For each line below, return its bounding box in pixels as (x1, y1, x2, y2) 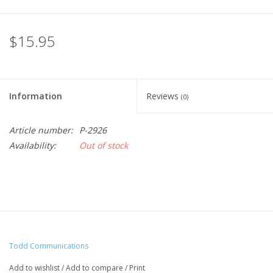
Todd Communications (9, 241, 88, 252)
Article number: (9, 124, 73, 136)
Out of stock (79, 140, 128, 152)
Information (9, 90, 62, 102)
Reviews (146, 90, 181, 102)
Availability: (9, 140, 56, 152)
